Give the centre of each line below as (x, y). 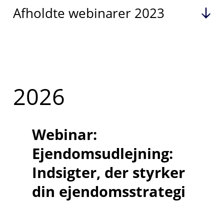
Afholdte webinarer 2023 (88, 13)
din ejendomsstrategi (108, 191)
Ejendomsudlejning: (102, 153)
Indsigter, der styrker (108, 172)
